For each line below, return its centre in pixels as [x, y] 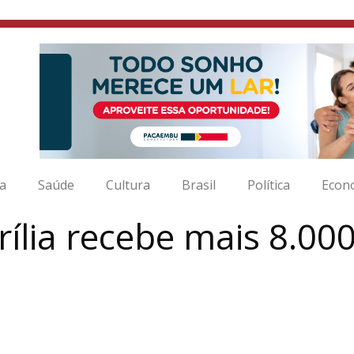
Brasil [199, 185]
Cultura [128, 185]
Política [269, 185]
